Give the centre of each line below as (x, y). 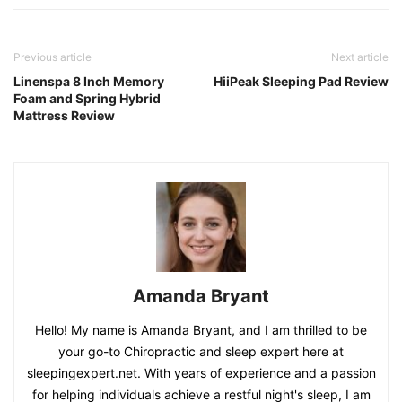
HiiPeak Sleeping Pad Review (301, 82)
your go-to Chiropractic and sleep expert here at (201, 352)
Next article (360, 57)
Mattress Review (64, 116)
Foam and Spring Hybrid (87, 99)
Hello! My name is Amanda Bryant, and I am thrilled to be (201, 330)
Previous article (52, 57)
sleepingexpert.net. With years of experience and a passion (201, 373)
